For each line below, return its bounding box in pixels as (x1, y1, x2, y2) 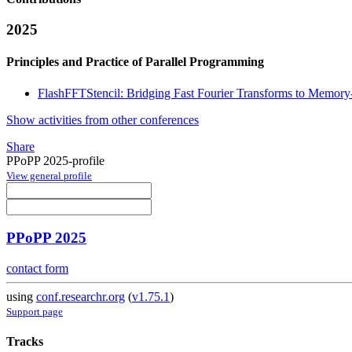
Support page (6, 306, 63, 318)
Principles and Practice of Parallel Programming (6, 55, 264, 69)
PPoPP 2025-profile (6, 153, 104, 167)
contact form (6, 262, 68, 276)
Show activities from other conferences (6, 112, 199, 126)
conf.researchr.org (36, 290, 125, 304)
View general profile (6, 169, 92, 181)
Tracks (6, 335, 43, 349)
